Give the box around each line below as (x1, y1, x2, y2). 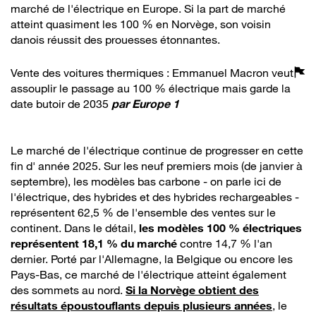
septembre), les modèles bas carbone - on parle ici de (11, 174, 281, 189)
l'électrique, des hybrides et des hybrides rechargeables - (11, 190, 299, 205)
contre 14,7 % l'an (177, 236, 272, 251)
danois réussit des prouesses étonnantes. (11, 32, 220, 47)
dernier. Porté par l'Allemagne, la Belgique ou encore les (11, 252, 293, 267)
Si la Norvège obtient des (126, 283, 259, 298)
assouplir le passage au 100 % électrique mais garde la (11, 81, 291, 96)
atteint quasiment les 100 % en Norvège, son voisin (11, 17, 271, 32)
